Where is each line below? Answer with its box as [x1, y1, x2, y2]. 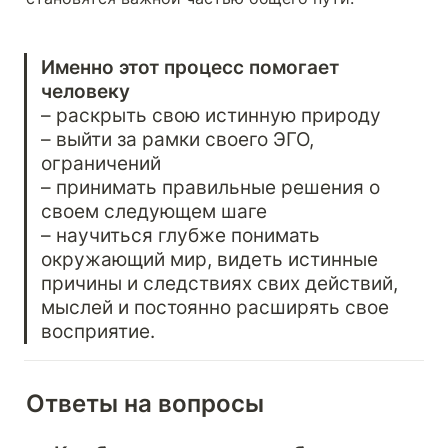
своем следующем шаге [41, 198, 268, 223]
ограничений [41, 150, 162, 175]
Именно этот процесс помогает [41, 54, 340, 79]
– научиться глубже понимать [41, 222, 321, 247]
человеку [41, 78, 131, 103]
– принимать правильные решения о [41, 174, 381, 199]
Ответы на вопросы [26, 389, 264, 419]
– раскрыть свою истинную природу [41, 102, 382, 127]
